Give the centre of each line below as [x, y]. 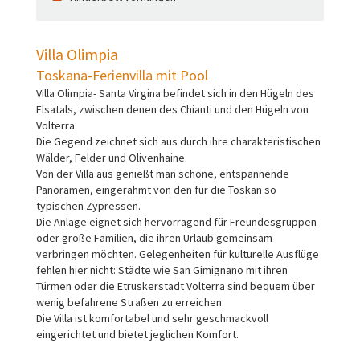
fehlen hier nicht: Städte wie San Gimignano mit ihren [162, 270]
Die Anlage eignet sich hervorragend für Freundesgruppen [176, 221]
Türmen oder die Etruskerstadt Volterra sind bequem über [176, 286]
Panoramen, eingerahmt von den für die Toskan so [156, 189]
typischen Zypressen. [88, 205]
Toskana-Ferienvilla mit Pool [122, 75]
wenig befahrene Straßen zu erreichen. [130, 302]
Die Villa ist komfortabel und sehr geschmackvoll [152, 318]
